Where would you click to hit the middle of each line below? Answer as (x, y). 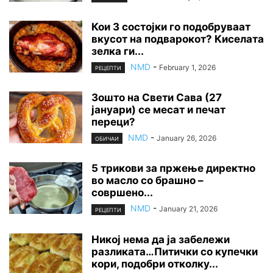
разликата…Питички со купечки (175, 251)
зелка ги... (118, 51)
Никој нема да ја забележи (161, 239)
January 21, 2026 (188, 209)
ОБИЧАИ (107, 139)
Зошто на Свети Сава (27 (157, 98)
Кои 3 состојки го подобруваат (171, 27)
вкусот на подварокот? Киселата (178, 39)
